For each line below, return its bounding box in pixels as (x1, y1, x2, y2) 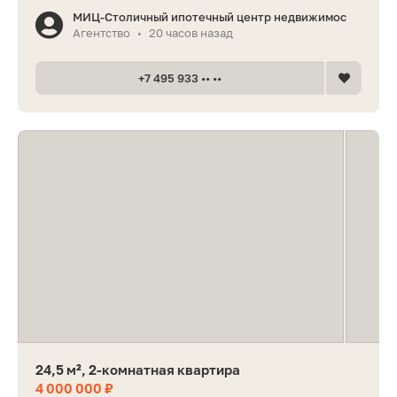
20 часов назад (149, 26, 233, 41)
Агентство (73, 26, 130, 41)
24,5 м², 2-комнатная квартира (35, 361, 240, 378)
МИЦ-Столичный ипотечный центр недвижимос (73, 10, 346, 25)
